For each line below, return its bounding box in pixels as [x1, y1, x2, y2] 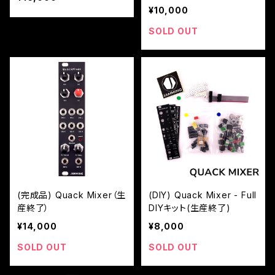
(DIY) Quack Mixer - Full [149, 190, 257, 200]
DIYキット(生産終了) [149, 203, 231, 213]
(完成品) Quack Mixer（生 [17, 190, 126, 200]
